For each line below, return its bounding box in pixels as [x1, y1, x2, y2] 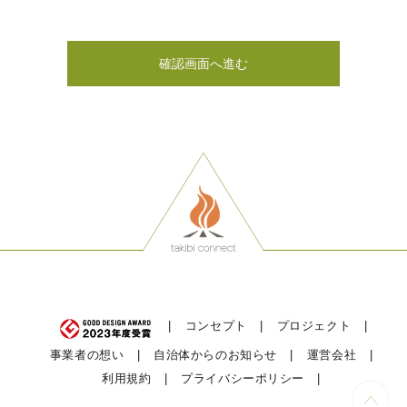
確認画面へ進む [159, 55, 248, 71]
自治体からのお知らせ [154, 347, 277, 362]
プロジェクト [276, 319, 352, 333]
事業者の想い [49, 347, 124, 362]
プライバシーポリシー [181, 371, 304, 385]
